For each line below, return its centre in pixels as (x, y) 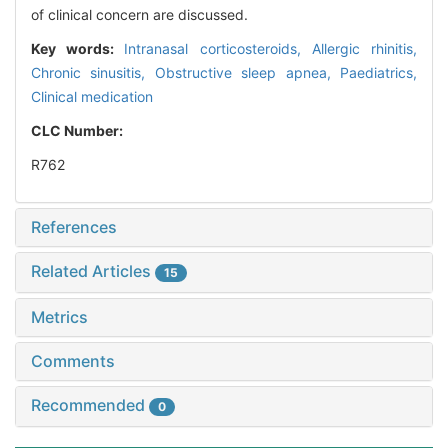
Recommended (90, 405)
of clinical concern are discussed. (139, 15)
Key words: (78, 49)
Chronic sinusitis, (93, 73)
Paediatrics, (379, 73)
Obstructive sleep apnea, (247, 73)
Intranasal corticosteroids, (218, 49)
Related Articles (93, 271)
